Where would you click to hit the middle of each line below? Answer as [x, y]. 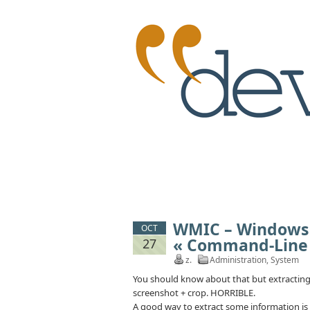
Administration [238, 260]
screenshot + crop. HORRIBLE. [194, 293]
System [285, 260]
